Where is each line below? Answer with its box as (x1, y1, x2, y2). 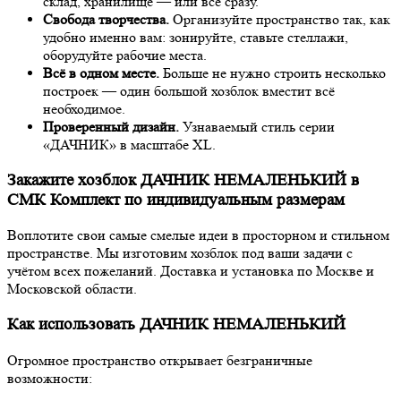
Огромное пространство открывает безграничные (7, 351, 312, 369)
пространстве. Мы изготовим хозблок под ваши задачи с (7, 244, 353, 262)
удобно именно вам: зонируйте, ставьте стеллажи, (43, 28, 348, 46)
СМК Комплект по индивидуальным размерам (7, 190, 345, 209)
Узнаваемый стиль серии (179, 117, 335, 135)
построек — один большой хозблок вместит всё (43, 81, 335, 99)
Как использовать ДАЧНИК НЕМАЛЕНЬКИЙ (7, 315, 346, 335)
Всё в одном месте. (43, 64, 159, 81)
